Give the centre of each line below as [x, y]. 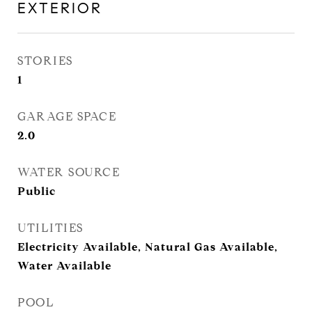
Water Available [64, 266]
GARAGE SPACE [67, 117]
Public [37, 191]
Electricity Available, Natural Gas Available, [148, 247]
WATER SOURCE [69, 172]
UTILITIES [50, 228]
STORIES [45, 61]
